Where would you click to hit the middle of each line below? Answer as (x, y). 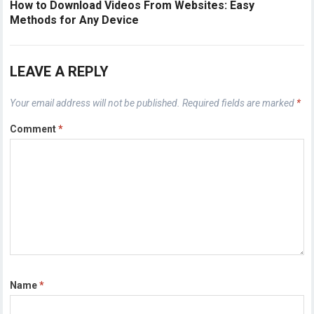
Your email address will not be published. (95, 103)
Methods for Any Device (75, 20)
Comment (34, 129)
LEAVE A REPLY (60, 72)
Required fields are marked (240, 103)
